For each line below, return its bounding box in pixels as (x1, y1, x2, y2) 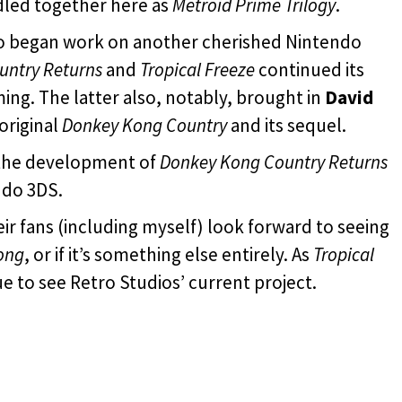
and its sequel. (227, 112, 346, 137)
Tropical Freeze (140, 57, 255, 82)
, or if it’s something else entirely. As (24, 241, 313, 267)
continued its (255, 57, 364, 82)
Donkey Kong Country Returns (160, 149, 388, 174)
